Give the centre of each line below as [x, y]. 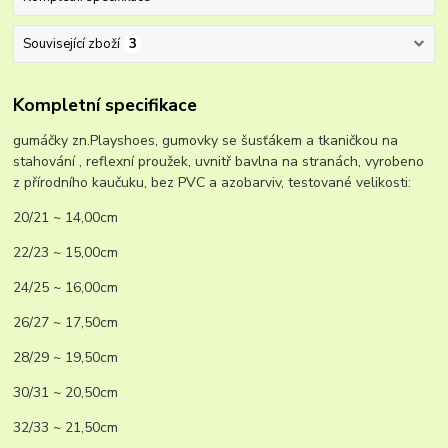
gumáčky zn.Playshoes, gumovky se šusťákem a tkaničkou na [206, 140]
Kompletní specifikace [105, 104]
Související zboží [71, 44]
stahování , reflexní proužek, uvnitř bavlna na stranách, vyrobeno [219, 161]
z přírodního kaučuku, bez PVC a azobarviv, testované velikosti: [212, 182]
